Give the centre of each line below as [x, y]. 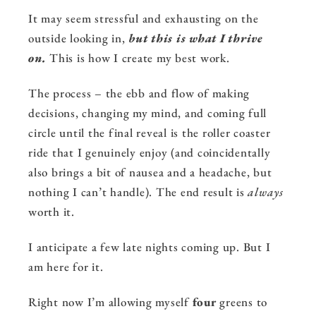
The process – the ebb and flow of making [139, 93]
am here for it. [66, 267]
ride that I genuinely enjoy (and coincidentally [150, 153]
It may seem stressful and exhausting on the [144, 19]
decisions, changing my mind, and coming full [147, 113]
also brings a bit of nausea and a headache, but [150, 172]
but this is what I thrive [196, 38]
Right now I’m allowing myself [110, 302]
